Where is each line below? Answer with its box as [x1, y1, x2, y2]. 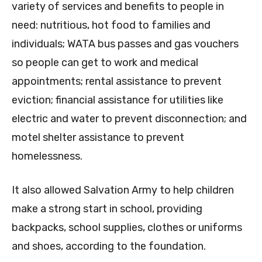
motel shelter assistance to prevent [12, 131, 184, 144]
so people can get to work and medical [12, 56, 198, 70]
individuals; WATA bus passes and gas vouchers [12, 37, 239, 51]
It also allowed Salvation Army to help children [12, 184, 234, 197]
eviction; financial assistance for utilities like [12, 94, 223, 107]
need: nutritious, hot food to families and [12, 19, 211, 32]
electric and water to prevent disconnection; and [12, 112, 247, 126]
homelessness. [12, 150, 82, 163]
